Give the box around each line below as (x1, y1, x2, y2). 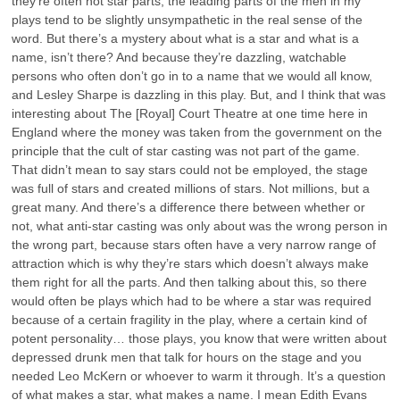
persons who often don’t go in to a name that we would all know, (12, 68, 373, 83)
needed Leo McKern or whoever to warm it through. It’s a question (12, 368, 387, 383)
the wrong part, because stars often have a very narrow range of (12, 237, 377, 252)
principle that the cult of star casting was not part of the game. (12, 143, 361, 158)
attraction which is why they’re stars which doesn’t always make (12, 255, 370, 271)
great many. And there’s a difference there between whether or (12, 199, 366, 214)
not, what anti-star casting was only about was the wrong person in (12, 218, 388, 233)
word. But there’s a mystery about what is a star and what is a (12, 30, 360, 46)
